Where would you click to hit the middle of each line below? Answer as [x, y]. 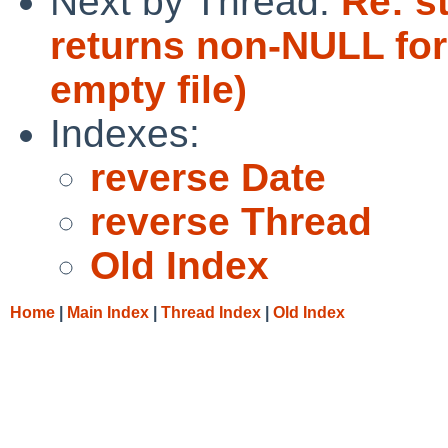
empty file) [148, 89]
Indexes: [125, 133]
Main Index [108, 312]
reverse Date [208, 177]
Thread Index [211, 312]
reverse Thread [231, 221]
